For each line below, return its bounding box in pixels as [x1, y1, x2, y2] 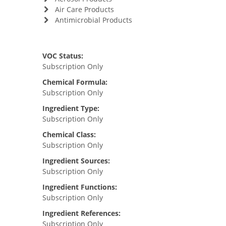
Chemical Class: [42, 130, 96, 139]
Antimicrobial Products [54, 15, 132, 25]
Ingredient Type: [42, 103, 99, 113]
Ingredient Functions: [42, 182, 117, 192]
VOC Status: [42, 51, 83, 61]
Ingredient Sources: [42, 156, 110, 165]
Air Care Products [54, 5, 114, 14]
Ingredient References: [42, 208, 121, 218]
